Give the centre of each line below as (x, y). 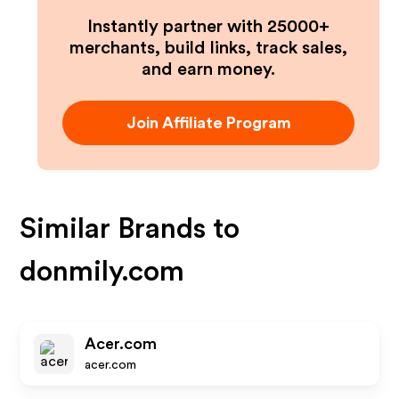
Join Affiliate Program (208, 123)
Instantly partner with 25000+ (208, 27)
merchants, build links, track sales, (208, 48)
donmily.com (102, 272)
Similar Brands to (130, 229)
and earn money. (208, 69)
